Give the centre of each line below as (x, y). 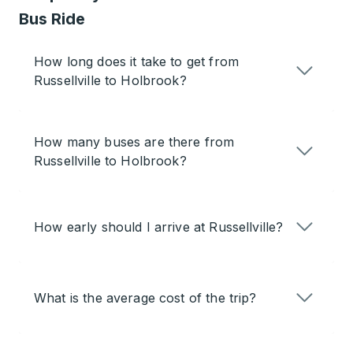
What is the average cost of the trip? (145, 298)
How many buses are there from (134, 142)
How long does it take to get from (136, 62)
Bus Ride (52, 19)
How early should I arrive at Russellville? (159, 227)
